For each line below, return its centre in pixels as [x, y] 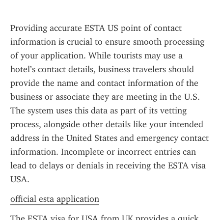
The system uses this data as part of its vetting [98, 110]
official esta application [55, 199]
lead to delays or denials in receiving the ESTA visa [108, 165]
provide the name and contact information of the [104, 83]
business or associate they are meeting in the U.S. [105, 97]
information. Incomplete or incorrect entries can [103, 152]
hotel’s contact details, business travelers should [102, 69]
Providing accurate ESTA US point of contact [96, 28]
